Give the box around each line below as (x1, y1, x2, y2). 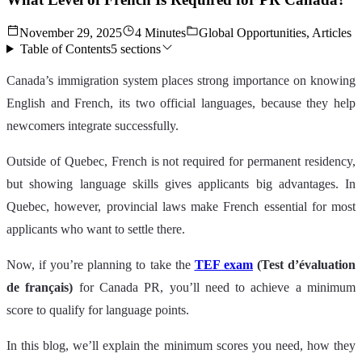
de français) (6, 280, 74, 294)
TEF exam (194, 257, 253, 271)
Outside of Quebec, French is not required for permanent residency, (6, 154, 356, 168)
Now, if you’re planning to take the (6, 257, 195, 271)
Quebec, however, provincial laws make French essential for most (6, 199, 356, 213)
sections (116, 41, 161, 56)
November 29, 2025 (19, 25, 122, 40)
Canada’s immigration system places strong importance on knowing (6, 73, 356, 87)
